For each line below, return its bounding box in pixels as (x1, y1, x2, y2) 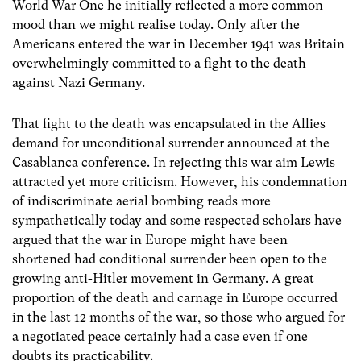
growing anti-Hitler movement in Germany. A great (12, 271, 314, 287)
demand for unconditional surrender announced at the (12, 135, 330, 151)
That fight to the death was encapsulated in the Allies (12, 116, 326, 132)
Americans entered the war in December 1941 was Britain (12, 36, 345, 52)
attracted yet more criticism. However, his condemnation (12, 174, 347, 190)
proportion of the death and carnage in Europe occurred (12, 290, 338, 306)
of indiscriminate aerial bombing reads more (12, 193, 271, 210)
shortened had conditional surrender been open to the (12, 251, 327, 268)
